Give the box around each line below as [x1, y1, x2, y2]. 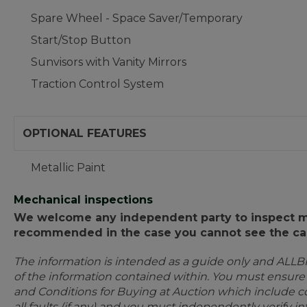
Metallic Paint [31, 161, 106, 174]
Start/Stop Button [31, 34, 131, 47]
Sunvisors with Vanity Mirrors [31, 56, 186, 69]
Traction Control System [31, 77, 164, 90]
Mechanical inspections [14, 193, 153, 206]
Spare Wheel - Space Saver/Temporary [31, 12, 243, 25]
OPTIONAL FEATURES [23, 127, 147, 140]
